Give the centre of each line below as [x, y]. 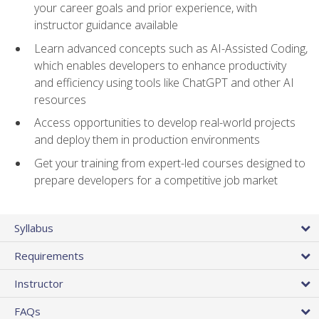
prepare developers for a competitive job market [156, 180]
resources [60, 99]
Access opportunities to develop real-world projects [165, 123]
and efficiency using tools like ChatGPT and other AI [164, 82]
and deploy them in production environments [147, 140]
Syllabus [34, 228]
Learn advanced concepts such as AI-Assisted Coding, [171, 48]
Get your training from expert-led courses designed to [170, 163]
